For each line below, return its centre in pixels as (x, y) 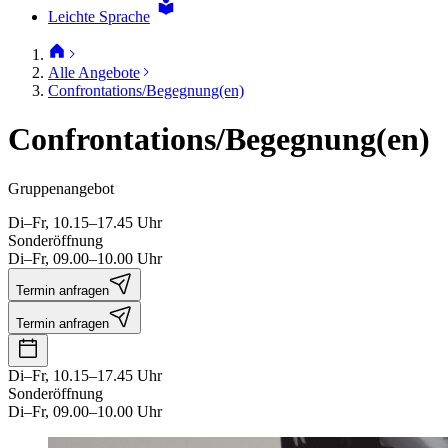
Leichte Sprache (99, 16)
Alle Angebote (94, 72)
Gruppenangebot (61, 188)
